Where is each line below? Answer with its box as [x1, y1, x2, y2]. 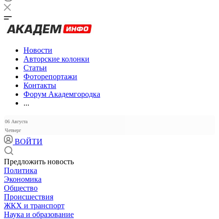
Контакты [23, 81, 56, 89]
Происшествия [4, 193, 53, 201]
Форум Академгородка [23, 90, 100, 98]
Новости [23, 46, 52, 54]
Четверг [5, 128, 21, 133]
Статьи [23, 64, 47, 72]
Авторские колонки [23, 55, 89, 63]
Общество [4, 184, 38, 192]
